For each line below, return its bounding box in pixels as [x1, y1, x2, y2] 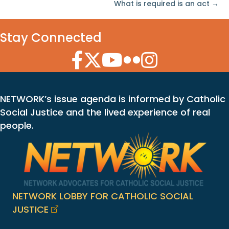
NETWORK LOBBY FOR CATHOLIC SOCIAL [12, 189, 193, 202]
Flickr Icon [122, 51, 167, 64]
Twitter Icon [83, 51, 138, 64]
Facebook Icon [71, 51, 139, 64]
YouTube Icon [101, 51, 164, 64]
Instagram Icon [141, 51, 211, 64]
